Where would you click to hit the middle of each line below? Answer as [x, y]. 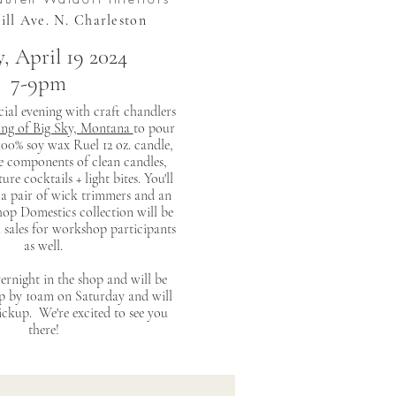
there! [43, 330]
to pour [154, 128]
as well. [43, 246]
